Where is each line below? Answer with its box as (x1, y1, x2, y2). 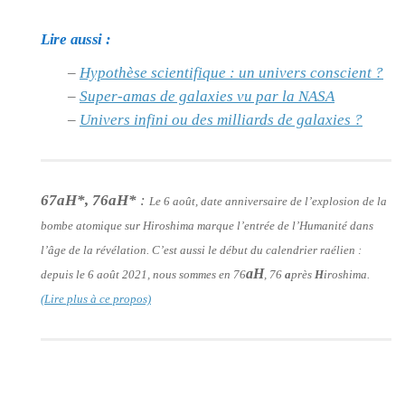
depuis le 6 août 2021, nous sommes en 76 (41, 267, 246, 281)
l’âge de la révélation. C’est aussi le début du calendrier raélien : (41, 242, 362, 257)
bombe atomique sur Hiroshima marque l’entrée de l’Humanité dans (41, 218, 373, 232)
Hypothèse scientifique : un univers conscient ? (80, 63, 383, 81)
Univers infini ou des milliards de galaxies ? (80, 110, 363, 128)
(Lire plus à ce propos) (41, 291, 151, 306)
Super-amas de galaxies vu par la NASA (80, 87, 334, 105)
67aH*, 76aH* (41, 191, 137, 209)
